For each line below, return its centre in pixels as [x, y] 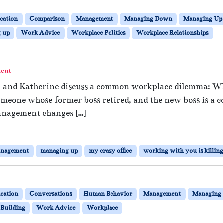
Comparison [47, 19]
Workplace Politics [98, 33]
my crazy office [111, 151]
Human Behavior [108, 193]
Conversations [51, 193]
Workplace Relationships [172, 33]
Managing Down [148, 19]
